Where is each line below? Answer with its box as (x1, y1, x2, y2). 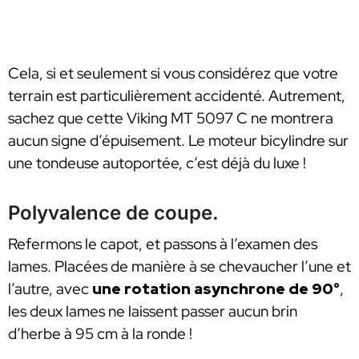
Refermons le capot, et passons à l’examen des (8, 233, 317, 254)
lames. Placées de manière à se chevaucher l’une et (8, 256, 351, 276)
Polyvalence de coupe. (8, 200, 219, 224)
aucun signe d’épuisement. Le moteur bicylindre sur (8, 130, 349, 151)
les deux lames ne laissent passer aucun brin (8, 301, 297, 321)
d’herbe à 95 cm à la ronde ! (8, 323, 192, 344)
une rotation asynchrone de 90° (89, 278, 340, 299)
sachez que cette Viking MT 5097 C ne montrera (8, 107, 333, 128)
